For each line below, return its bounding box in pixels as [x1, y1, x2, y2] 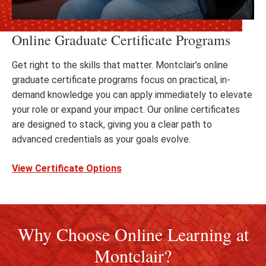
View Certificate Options [12, 163, 122, 175]
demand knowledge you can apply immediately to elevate [12, 89, 252, 101]
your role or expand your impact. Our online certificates [12, 104, 240, 116]
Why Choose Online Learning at [17, 222, 249, 246]
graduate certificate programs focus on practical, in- [12, 74, 230, 86]
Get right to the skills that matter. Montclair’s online [12, 59, 228, 71]
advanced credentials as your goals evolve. [12, 134, 191, 145]
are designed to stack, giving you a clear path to [12, 119, 212, 131]
